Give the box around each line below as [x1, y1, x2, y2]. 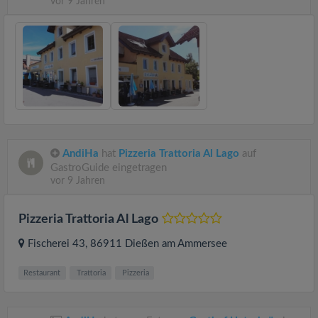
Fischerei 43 [28, 238, 85, 249]
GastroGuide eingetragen [50, 162, 167, 173]
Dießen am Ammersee [125, 238, 227, 249]
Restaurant [23, 268, 61, 277]
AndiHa [62, 148, 99, 159]
